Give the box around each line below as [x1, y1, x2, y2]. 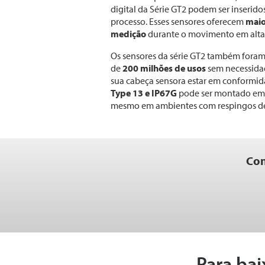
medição [111, 28, 146, 40]
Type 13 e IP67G [111, 87, 179, 99]
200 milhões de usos [122, 62, 206, 74]
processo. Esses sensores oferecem [111, 15, 245, 27]
